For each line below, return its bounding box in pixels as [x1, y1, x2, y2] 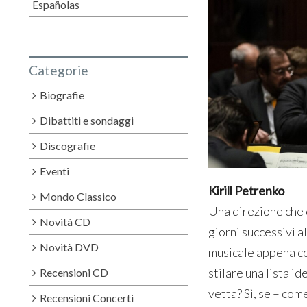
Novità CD [40, 214, 91, 228]
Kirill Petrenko [208, 182, 284, 198]
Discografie [40, 138, 96, 152]
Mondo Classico [40, 189, 117, 203]
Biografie [40, 88, 85, 101]
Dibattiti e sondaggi [40, 113, 134, 127]
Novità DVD [40, 240, 99, 254]
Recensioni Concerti [40, 291, 134, 304]
